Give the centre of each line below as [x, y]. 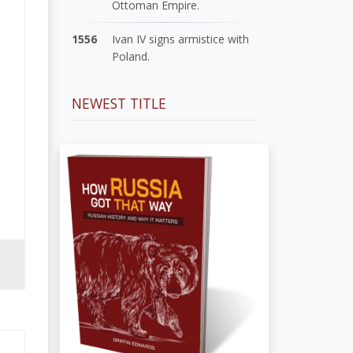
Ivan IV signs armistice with [181, 39]
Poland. [131, 56]
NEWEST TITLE [119, 103]
